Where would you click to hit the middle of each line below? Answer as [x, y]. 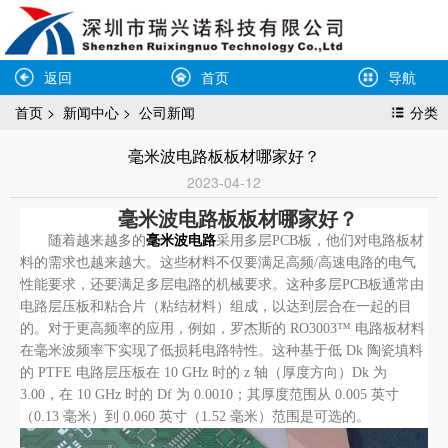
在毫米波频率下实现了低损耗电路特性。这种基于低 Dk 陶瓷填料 [221, 350]
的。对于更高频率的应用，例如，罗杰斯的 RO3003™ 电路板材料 [222, 328]
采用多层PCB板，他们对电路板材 [320, 240]
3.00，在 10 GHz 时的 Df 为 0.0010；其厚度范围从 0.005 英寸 [209, 394]
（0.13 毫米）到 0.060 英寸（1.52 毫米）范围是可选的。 [195, 416]
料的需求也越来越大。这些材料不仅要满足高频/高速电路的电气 [218, 262]
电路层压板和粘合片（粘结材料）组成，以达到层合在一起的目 [216, 306]
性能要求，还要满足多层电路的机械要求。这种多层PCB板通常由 [222, 284]
